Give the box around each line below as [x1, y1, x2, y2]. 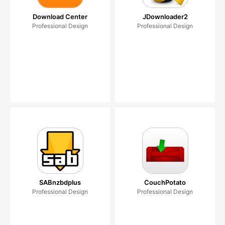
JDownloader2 [142, 13, 188, 21]
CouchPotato [144, 178, 186, 187]
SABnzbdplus [39, 178, 81, 187]
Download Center [33, 13, 87, 21]
